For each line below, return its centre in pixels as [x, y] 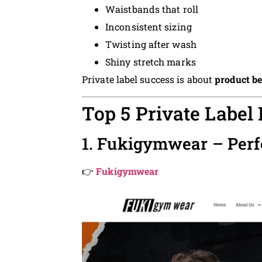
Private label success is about [149, 79]
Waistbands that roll [152, 9]
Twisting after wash [151, 44]
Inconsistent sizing [149, 26]
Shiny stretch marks [151, 61]
